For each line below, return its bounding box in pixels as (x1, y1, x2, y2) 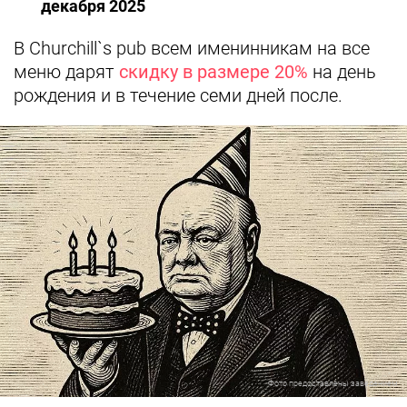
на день (308, 61, 376, 83)
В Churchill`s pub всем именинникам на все (14, 37, 370, 59)
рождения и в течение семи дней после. (14, 84, 347, 106)
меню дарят (14, 61, 119, 83)
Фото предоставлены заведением (268, 378, 398, 388)
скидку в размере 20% (119, 61, 308, 83)
